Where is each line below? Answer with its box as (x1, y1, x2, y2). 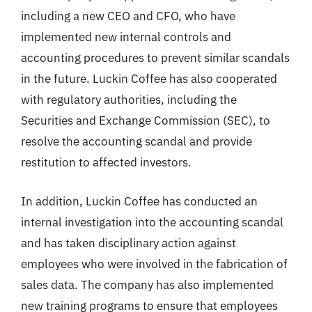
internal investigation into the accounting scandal (21, 214, 283, 230)
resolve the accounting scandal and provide (21, 134, 252, 149)
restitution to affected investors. (21, 155, 192, 170)
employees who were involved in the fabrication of (21, 256, 288, 272)
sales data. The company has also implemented (21, 276, 274, 292)
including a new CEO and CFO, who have (21, 8, 235, 24)
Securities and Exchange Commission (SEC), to (21, 113, 270, 128)
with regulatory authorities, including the (21, 92, 237, 107)
